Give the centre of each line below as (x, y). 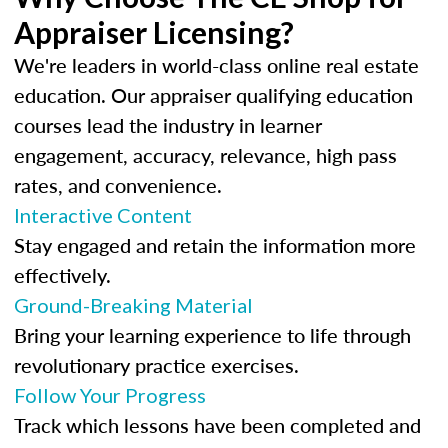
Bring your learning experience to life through (212, 334)
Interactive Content (103, 214)
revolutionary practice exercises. (156, 364)
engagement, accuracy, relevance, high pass (205, 154)
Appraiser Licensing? (154, 31)
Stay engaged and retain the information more (215, 244)
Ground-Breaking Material (133, 304)
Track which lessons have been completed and (217, 424)
